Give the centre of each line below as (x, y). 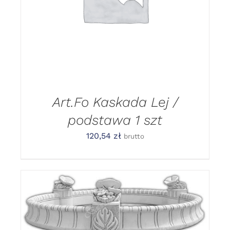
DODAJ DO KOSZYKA (107, 203)
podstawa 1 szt (115, 120)
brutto (134, 137)
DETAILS (51, 213)
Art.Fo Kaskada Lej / (115, 102)
